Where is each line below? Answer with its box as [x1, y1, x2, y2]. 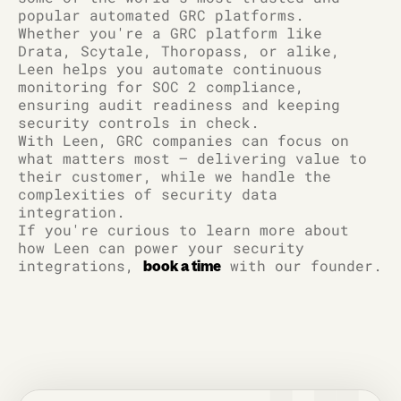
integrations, [18, 256, 143, 276]
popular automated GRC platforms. [18, 5, 304, 25]
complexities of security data [18, 184, 277, 204]
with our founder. [221, 256, 382, 276]
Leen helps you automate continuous [18, 59, 322, 79]
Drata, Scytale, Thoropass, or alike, [18, 41, 340, 61]
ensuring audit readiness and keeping [18, 95, 340, 115]
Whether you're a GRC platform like [18, 23, 322, 43]
